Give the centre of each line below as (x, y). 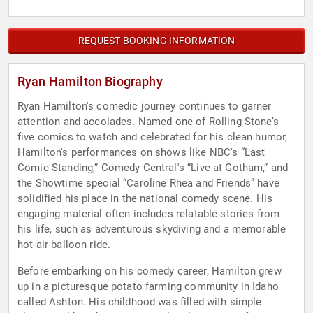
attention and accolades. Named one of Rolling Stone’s (148, 122)
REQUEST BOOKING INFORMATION (156, 41)
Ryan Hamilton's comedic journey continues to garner (145, 107)
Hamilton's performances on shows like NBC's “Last (141, 153)
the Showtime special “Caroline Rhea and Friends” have (148, 183)
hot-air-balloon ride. (64, 245)
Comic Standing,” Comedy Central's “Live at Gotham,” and (153, 168)
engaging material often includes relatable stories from (149, 214)
